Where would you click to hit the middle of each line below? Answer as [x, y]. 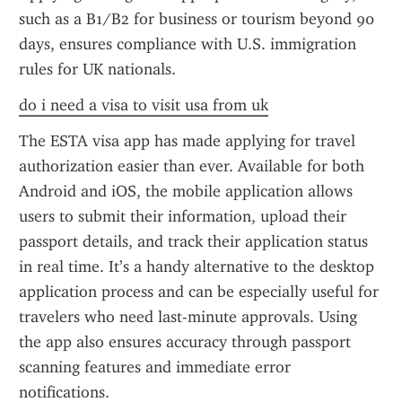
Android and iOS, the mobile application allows [186, 191]
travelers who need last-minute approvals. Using [188, 317]
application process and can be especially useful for [199, 292]
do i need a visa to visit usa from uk [144, 105]
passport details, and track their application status [193, 241]
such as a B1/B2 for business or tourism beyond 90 [197, 19]
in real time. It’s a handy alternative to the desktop [197, 267]
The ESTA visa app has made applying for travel [187, 141]
